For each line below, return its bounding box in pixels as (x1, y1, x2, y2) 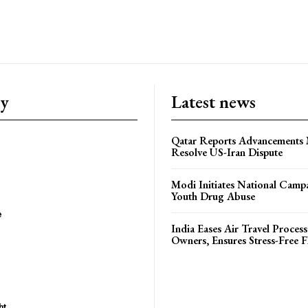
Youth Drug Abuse (171, 189, 255, 204)
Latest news (171, 90, 256, 114)
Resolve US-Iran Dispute (171, 145, 283, 160)
